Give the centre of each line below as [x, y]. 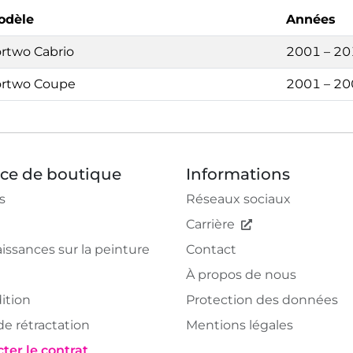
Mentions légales [240, 325]
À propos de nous [241, 274]
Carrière [210, 224]
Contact [211, 249]
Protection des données [262, 299]
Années [311, 19]
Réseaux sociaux [238, 199]
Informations [238, 174]
